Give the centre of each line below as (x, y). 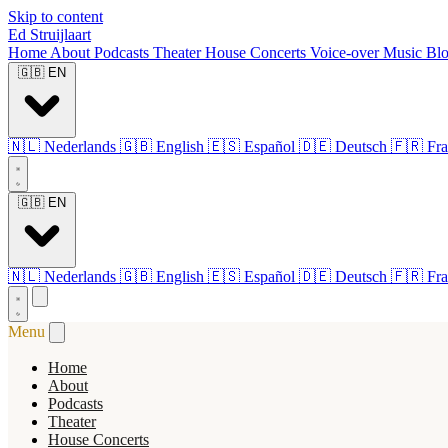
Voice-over (346, 52)
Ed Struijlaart (49, 34)
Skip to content (55, 16)
